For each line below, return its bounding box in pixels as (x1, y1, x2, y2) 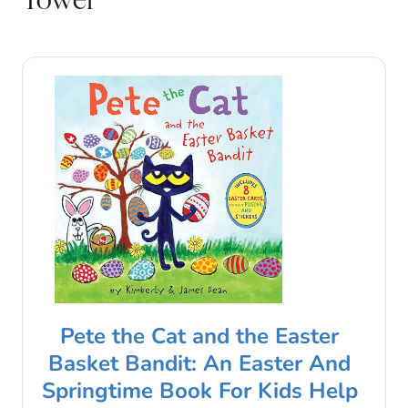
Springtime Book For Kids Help (41, 375, 358, 405)
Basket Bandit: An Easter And (48, 348, 351, 378)
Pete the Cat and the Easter (60, 321, 339, 351)
